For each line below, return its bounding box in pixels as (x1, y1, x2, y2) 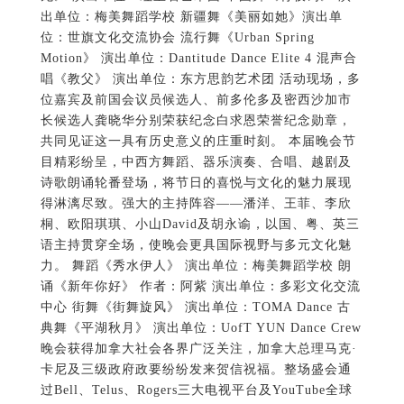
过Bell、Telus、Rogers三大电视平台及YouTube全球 (40, 383, 353, 398)
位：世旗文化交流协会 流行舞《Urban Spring (40, 31, 315, 45)
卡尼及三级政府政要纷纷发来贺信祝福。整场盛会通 (40, 363, 352, 377)
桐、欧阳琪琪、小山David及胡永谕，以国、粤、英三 (40, 217, 360, 232)
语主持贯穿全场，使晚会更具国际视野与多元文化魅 (40, 238, 352, 252)
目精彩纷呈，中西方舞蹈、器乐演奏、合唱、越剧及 (40, 155, 352, 170)
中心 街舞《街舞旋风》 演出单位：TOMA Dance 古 (40, 300, 351, 315)
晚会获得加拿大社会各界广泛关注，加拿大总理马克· (40, 342, 357, 356)
